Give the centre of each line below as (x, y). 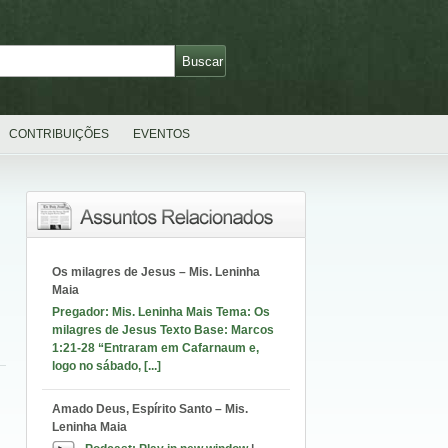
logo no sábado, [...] (106, 366)
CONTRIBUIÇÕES (59, 134)
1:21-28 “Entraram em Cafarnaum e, (155, 348)
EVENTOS (161, 134)
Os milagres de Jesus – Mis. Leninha (156, 272)
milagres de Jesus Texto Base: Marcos (163, 330)
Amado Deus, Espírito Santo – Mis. (150, 409)
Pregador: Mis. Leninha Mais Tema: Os (161, 312)
